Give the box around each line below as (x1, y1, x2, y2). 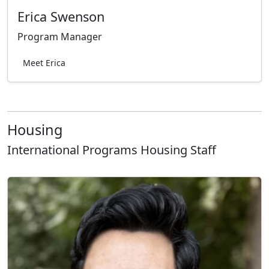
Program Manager (17, 30, 102, 44)
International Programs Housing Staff (7, 142, 216, 159)
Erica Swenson (17, 8, 104, 26)
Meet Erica (23, 57, 65, 69)
